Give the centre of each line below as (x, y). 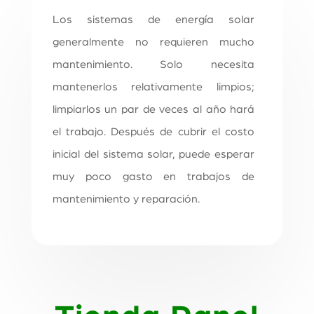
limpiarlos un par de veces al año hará (153, 109)
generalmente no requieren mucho (153, 42)
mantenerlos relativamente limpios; (153, 87)
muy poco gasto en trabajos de (153, 176)
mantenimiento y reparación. (126, 199)
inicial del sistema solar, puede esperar (153, 154)
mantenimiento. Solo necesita (153, 64)
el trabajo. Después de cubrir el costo (153, 131)
